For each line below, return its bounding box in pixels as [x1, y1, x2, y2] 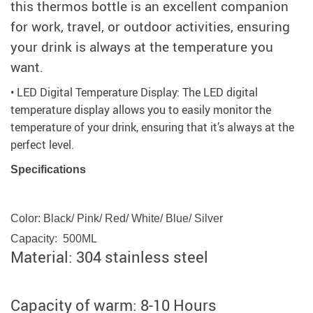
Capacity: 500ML [10, 233, 97, 245]
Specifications [10, 163, 86, 176]
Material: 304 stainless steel [10, 247, 208, 268]
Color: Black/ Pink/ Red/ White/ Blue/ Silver [10, 212, 223, 225]
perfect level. [10, 137, 74, 153]
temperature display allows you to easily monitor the [10, 102, 271, 118]
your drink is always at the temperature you [10, 38, 273, 56]
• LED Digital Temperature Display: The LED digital [10, 85, 258, 101]
